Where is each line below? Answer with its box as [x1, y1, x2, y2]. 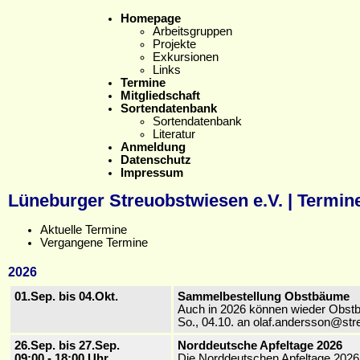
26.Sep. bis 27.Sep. [14, 338, 120, 352]
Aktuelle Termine [40, 223, 127, 237]
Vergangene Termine [40, 236, 148, 250]
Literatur [153, 127, 195, 141]
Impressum [121, 166, 183, 179]
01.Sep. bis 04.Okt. [14, 289, 118, 303]
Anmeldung [121, 140, 186, 153]
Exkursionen [153, 50, 219, 63]
